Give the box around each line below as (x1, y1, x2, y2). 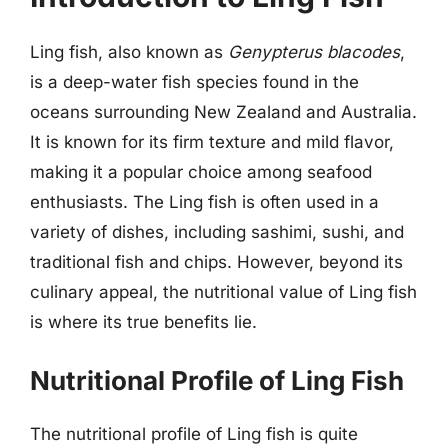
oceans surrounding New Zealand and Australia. (30, 102, 417, 122)
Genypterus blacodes (228, 42, 400, 62)
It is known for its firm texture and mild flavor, (30, 132, 394, 152)
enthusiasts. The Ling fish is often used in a (30, 192, 379, 212)
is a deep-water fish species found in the (30, 72, 359, 92)
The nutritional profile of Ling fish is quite (30, 423, 358, 444)
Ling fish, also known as (30, 42, 228, 62)
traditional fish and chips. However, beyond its (30, 252, 403, 272)
